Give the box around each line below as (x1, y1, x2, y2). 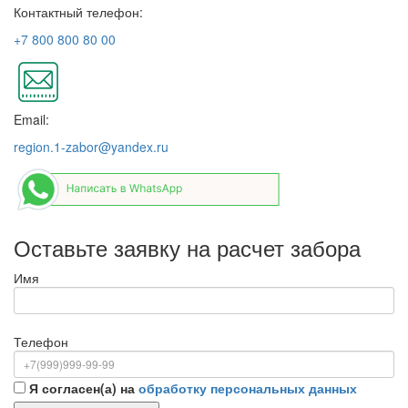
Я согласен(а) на (29, 378, 138, 397)
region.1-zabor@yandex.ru (14, 137, 168, 156)
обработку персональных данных (138, 378, 357, 397)
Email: (14, 109, 49, 128)
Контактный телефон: (14, 2, 143, 21)
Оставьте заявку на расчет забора (14, 230, 361, 263)
